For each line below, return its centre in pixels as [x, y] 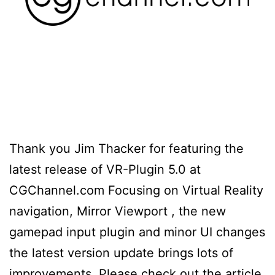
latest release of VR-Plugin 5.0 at [105, 170]
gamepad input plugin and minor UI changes [137, 232]
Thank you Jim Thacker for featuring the [126, 149]
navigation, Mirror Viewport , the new [118, 211]
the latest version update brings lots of [121, 253]
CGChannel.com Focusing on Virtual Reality [136, 191]
